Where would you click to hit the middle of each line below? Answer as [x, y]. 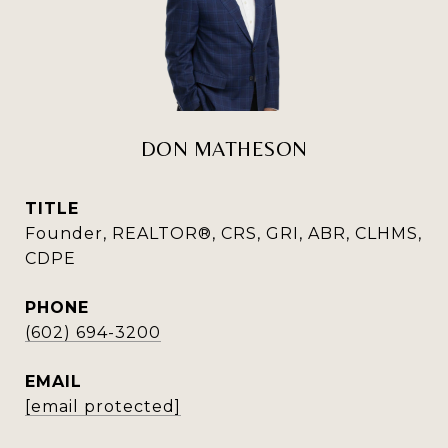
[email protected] [103, 406]
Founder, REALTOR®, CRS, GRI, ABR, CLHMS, [223, 233]
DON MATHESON [224, 149]
